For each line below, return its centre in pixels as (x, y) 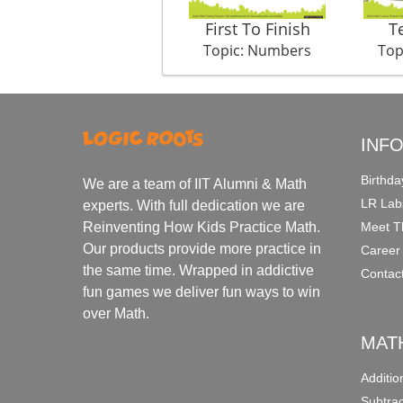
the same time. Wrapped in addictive (199, 271)
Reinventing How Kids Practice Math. (202, 228)
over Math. (116, 314)
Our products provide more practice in (202, 249)
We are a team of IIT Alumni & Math (195, 184)
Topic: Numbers (257, 50)
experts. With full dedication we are (194, 206)
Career (381, 250)
